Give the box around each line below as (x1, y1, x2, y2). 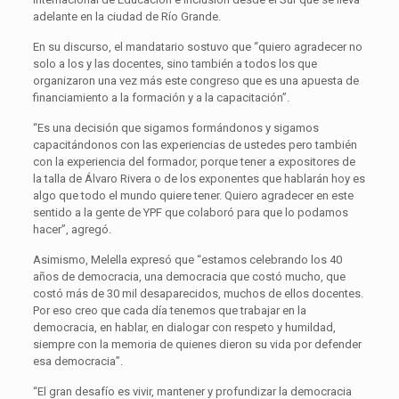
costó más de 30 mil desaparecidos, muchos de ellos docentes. (32, 286, 363, 300)
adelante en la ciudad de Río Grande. (32, 9, 221, 23)
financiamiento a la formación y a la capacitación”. (32, 90, 289, 104)
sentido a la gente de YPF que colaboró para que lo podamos (32, 205, 348, 219)
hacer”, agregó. (32, 222, 111, 236)
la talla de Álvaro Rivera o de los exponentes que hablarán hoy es (32, 171, 365, 185)
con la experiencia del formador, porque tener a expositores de (32, 154, 355, 168)
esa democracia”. (32, 354, 123, 368)
